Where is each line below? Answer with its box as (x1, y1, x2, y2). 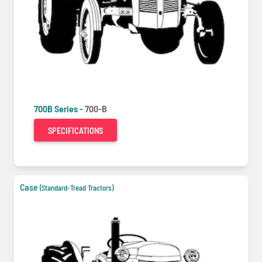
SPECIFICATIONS (48, 125, 103, 136)
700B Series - (34, 102, 85, 114)
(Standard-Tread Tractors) (40, 182, 113, 192)
